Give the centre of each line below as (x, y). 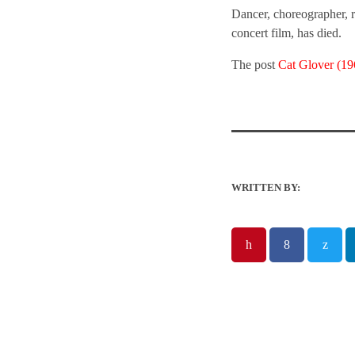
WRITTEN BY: (266, 187)
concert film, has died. (286, 32)
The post (255, 64)
